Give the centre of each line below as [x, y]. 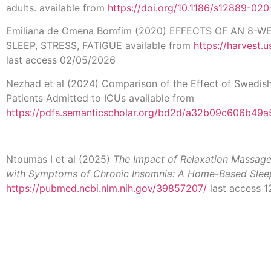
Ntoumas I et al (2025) [60, 159]
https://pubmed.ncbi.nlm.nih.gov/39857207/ [106, 188]
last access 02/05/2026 [61, 60]
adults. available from [57, 8]
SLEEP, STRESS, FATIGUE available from [100, 46]
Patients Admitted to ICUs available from [100, 98]
